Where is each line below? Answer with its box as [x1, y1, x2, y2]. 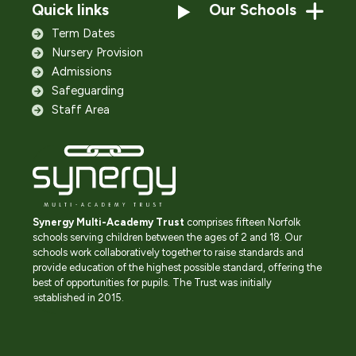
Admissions [52, 64, 112, 79]
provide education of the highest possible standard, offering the [33, 261, 322, 273]
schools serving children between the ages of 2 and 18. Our [33, 231, 302, 243]
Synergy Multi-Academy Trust [33, 216, 184, 228]
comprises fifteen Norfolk [184, 216, 300, 228]
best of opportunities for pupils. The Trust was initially [33, 277, 272, 288]
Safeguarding [52, 83, 124, 99]
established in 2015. [33, 292, 124, 304]
